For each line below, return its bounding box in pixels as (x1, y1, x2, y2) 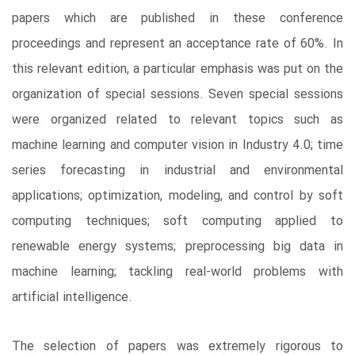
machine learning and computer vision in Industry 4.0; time (12, 136, 343, 156)
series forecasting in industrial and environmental (12, 161, 343, 181)
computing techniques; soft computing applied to (12, 212, 343, 232)
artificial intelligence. (12, 288, 132, 308)
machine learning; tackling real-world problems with (12, 262, 343, 283)
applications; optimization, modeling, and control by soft (12, 186, 343, 207)
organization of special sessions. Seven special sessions (12, 85, 343, 105)
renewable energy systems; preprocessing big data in (12, 237, 343, 258)
